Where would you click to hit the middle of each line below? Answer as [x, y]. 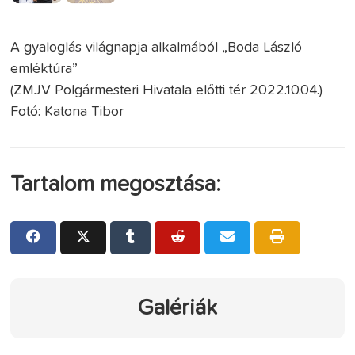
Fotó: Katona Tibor [67, 111]
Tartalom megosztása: [116, 184]
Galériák [177, 308]
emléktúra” [44, 69]
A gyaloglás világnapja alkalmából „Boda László [157, 47]
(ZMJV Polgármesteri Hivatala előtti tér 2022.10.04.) [167, 90]
